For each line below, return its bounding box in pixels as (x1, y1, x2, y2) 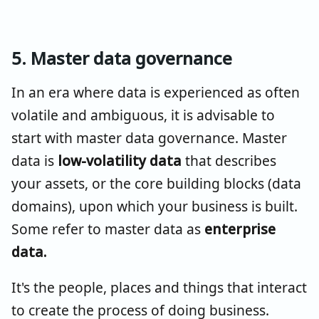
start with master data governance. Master (11, 128, 287, 148)
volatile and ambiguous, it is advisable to (11, 105, 275, 125)
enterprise (204, 219, 276, 239)
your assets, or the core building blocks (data (11, 174, 301, 194)
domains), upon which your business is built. (11, 197, 298, 216)
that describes (185, 151, 276, 171)
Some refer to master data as (11, 219, 204, 239)
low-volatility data (58, 151, 185, 171)
